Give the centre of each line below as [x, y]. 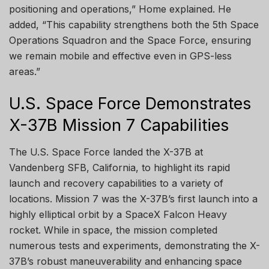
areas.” [25, 72]
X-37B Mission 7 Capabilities [119, 125]
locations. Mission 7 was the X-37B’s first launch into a [133, 199]
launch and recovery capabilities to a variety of [116, 183]
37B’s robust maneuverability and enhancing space [125, 261]
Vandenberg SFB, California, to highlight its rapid [119, 168]
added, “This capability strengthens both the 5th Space [134, 25]
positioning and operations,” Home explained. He [120, 9]
